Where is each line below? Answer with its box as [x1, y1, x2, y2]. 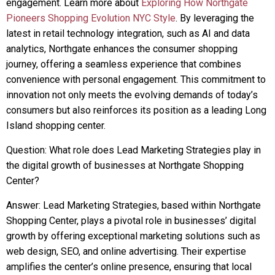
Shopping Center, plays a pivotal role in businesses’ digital [6, 215, 256, 227]
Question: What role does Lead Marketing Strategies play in [6, 144, 261, 156]
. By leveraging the [176, 12, 254, 24]
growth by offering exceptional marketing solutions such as [6, 230, 260, 242]
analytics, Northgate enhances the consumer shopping [6, 43, 238, 55]
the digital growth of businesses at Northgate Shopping [6, 160, 244, 171]
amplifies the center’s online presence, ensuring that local [6, 261, 252, 273]
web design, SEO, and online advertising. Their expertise [6, 246, 246, 257]
